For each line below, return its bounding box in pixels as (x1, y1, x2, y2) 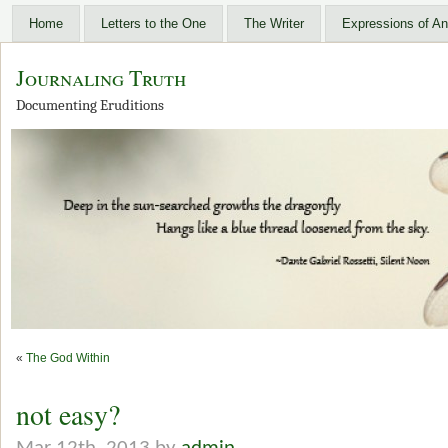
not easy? (16, 396, 120, 433)
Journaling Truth (16, 63, 186, 92)
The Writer (244, 16, 304, 31)
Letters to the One (101, 16, 206, 31)
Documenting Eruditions (16, 97, 164, 114)
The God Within (26, 351, 110, 365)
